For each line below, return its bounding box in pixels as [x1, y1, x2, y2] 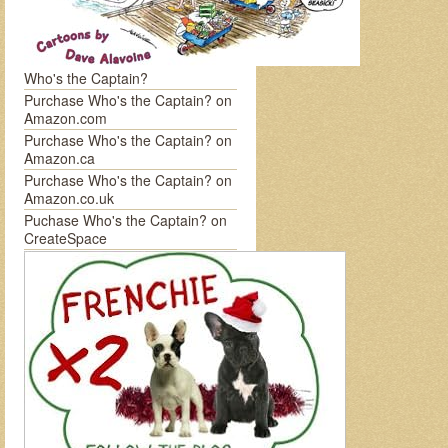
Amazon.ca [23, 148, 95, 168]
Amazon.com [23, 108, 107, 128]
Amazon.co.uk [23, 188, 114, 208]
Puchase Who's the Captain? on [23, 210, 227, 230]
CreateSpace [23, 228, 107, 248]
